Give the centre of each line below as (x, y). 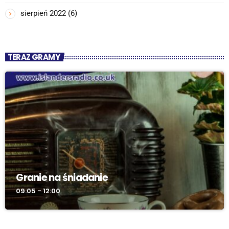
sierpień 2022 (43, 13)
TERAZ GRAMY (33, 57)
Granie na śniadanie (62, 177)
